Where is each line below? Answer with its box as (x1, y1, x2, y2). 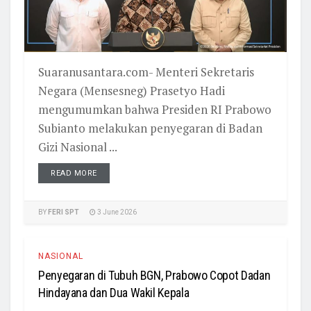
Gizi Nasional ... (38, 139, 117, 155)
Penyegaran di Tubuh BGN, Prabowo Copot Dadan (38, 268, 271, 283)
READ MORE (51, 169, 97, 178)
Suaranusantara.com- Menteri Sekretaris (38, 64, 254, 81)
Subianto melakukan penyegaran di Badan (38, 120, 262, 137)
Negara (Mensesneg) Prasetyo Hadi (38, 83, 225, 99)
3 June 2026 (96, 208, 137, 217)
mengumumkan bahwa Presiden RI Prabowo (38, 101, 271, 118)
